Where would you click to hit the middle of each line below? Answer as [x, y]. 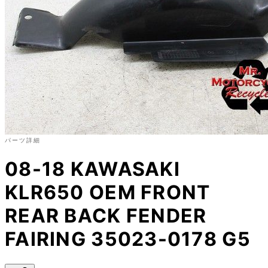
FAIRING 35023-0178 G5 [128, 239]
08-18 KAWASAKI [92, 169]
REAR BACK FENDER [106, 216]
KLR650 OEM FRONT [108, 193]
